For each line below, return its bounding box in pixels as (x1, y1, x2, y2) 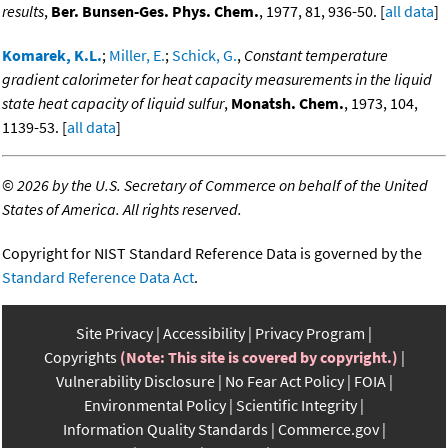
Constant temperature (244, 45, 388, 66)
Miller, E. (109, 45, 165, 66)
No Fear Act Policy (224, 371, 344, 392)
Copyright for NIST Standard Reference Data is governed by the (2, 243, 422, 264)
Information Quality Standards (62, 419, 268, 440)
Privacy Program (255, 323, 365, 344)
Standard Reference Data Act (2, 267, 194, 288)
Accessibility (163, 323, 245, 344)
